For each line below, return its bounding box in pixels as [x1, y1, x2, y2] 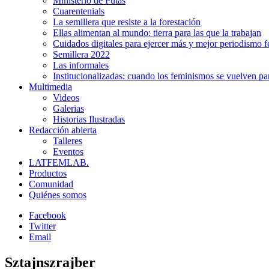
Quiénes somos [29, 190, 86, 200]
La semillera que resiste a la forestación [53, 17, 201, 27]
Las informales [53, 60, 109, 70]
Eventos [53, 147, 83, 157]
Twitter [29, 221, 56, 231]
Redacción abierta [29, 125, 97, 135]
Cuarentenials [53, 6, 104, 16]
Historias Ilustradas [53, 114, 125, 124]
